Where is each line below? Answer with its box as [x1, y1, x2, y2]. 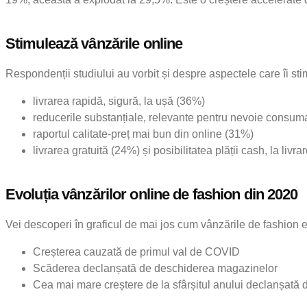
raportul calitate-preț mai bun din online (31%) [33, 127, 254, 140]
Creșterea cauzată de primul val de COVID [33, 245, 240, 258]
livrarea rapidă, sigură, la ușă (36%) [33, 95, 205, 107]
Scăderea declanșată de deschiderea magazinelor [33, 262, 278, 274]
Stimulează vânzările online [5, 34, 183, 52]
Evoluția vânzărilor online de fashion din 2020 [5, 185, 298, 203]
